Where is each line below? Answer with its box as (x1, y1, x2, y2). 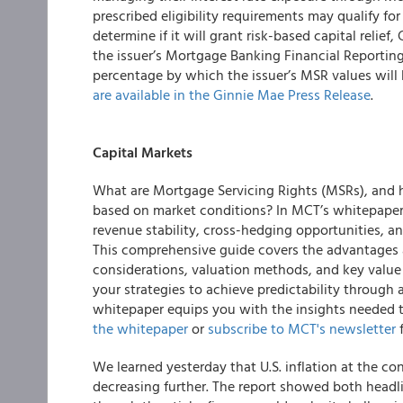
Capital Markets (93, 141, 193, 163)
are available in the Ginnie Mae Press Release (93, 84, 371, 105)
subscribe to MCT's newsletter (208, 318, 396, 339)
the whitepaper (93, 318, 188, 339)
